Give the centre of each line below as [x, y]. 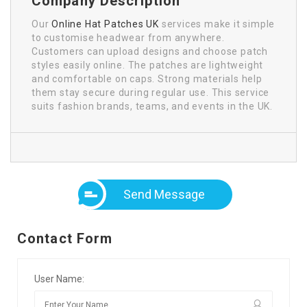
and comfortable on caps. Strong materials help [147, 78]
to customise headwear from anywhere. [128, 37]
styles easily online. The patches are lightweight [148, 65]
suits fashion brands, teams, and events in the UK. [152, 106]
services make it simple [217, 24]
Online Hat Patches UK [106, 24]
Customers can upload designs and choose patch [150, 51]
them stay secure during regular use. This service [151, 92]
